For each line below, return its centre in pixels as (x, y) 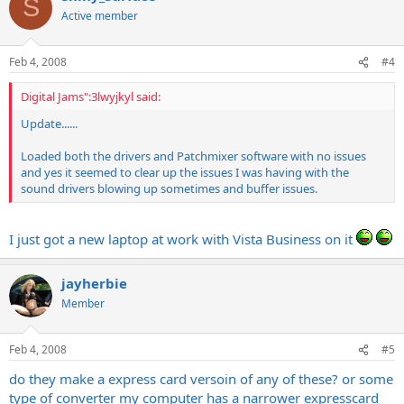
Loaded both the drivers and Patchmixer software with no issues (193, 156)
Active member (100, 15)
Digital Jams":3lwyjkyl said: (91, 96)
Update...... (49, 124)
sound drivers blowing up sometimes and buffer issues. (169, 188)
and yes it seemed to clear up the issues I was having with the (185, 172)
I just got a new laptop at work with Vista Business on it (183, 239)
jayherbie (94, 283)
